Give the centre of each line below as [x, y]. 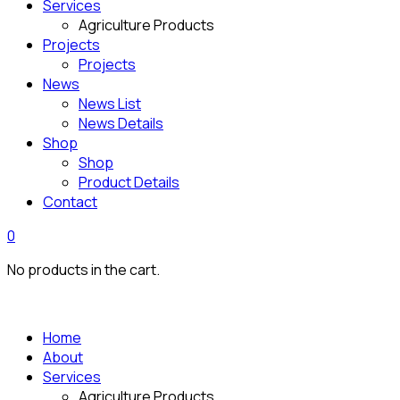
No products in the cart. [83, 270]
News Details [121, 123]
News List [110, 104]
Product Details [129, 182]
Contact [70, 202]
